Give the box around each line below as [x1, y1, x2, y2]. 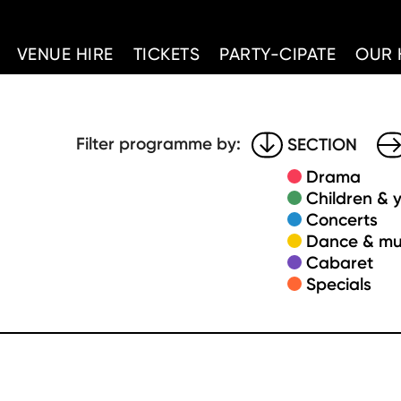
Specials [306, 274, 371, 294]
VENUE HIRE [16, 44, 114, 64]
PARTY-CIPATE [219, 44, 337, 64]
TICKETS [132, 44, 200, 64]
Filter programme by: [76, 133, 241, 154]
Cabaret [306, 252, 373, 273]
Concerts [306, 209, 378, 230]
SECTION [287, 134, 357, 155]
